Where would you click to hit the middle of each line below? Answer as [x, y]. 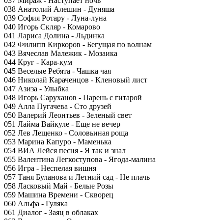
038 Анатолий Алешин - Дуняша [59, 9]
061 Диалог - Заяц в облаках [51, 212]
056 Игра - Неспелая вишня [50, 168]
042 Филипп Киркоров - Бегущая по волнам [78, 44]
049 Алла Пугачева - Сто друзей [58, 106]
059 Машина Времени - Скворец [59, 195]
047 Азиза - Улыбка [36, 89]
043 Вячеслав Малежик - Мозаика [61, 53]
